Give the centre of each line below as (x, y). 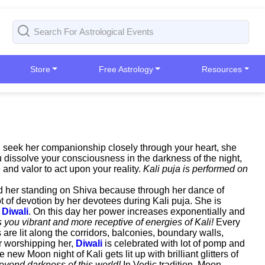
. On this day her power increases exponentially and (137, 211)
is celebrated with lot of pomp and (174, 243)
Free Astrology (126, 69)
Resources (222, 69)
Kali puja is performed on (195, 169)
